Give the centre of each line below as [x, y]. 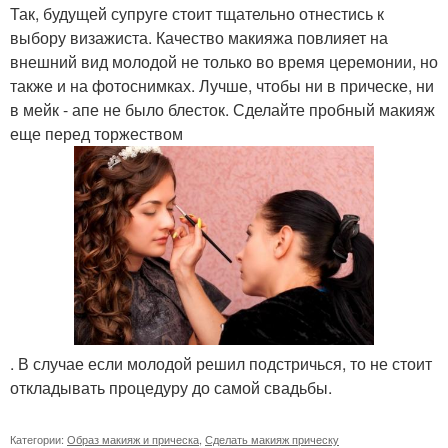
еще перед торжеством [96, 133]
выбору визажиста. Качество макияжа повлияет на [199, 37]
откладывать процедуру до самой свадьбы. [171, 388]
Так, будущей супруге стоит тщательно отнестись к [197, 13]
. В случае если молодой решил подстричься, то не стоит [221, 364]
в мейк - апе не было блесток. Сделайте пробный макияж [222, 109]
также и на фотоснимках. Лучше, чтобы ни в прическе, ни [222, 85]
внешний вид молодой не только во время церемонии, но [224, 61]
